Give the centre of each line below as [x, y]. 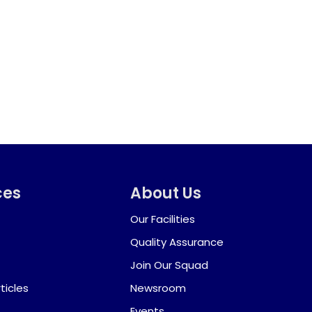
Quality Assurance [177, 242]
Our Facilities [163, 219]
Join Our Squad [170, 265]
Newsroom [158, 288]
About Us [166, 194]
